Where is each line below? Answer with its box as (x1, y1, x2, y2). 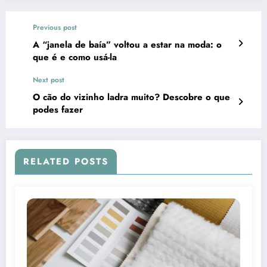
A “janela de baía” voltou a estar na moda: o (33, 38, 222, 51)
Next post (33, 74, 64, 85)
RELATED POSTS (23, 154, 108, 168)
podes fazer (33, 103, 83, 116)
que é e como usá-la (33, 50, 117, 64)
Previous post (33, 21, 77, 33)
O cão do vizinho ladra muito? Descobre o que (33, 90, 230, 104)
